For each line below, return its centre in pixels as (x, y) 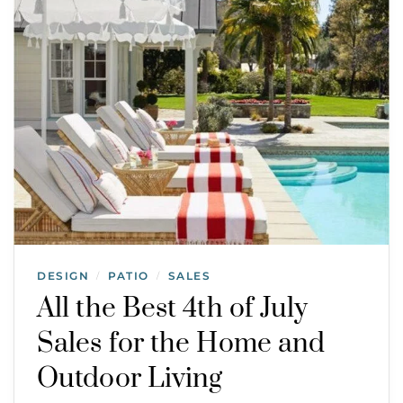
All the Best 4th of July (173, 308)
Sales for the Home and (181, 343)
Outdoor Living (130, 378)
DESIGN (63, 275)
